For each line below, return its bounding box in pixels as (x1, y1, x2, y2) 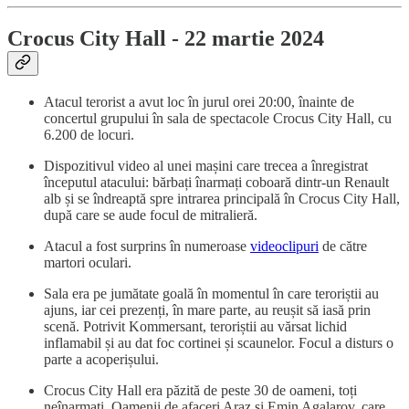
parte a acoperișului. (44, 351, 159, 368)
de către (319, 238, 367, 255)
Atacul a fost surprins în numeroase (44, 238, 250, 255)
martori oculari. (44, 255, 131, 271)
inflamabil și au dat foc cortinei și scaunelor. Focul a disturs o (44, 335, 393, 351)
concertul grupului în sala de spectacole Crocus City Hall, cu (44, 110, 392, 127)
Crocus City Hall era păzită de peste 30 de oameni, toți (44, 383, 357, 399)
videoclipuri (250, 238, 319, 255)
